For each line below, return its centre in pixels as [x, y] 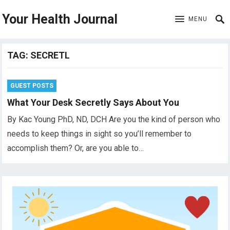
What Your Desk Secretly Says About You [93, 102]
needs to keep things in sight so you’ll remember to [100, 134]
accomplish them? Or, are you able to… [76, 148]
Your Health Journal [60, 19]
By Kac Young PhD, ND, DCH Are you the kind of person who [114, 119]
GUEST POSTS [32, 86]
